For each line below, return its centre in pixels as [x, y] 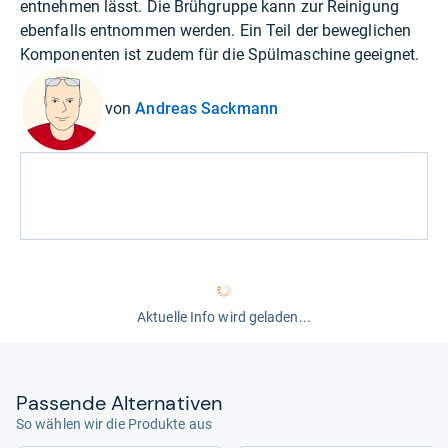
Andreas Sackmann [206, 109]
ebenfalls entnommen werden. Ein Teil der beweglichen [215, 30]
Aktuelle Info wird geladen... [224, 316]
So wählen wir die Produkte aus [114, 423]
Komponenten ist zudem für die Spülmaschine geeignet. [219, 54]
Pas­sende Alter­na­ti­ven [119, 402]
